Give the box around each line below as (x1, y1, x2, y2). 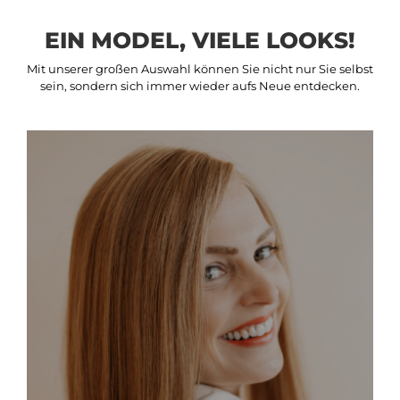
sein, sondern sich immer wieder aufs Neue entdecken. (40, 79, 360, 94)
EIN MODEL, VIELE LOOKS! (45, 27, 355, 54)
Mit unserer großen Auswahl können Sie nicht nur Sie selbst (27, 62, 373, 77)
